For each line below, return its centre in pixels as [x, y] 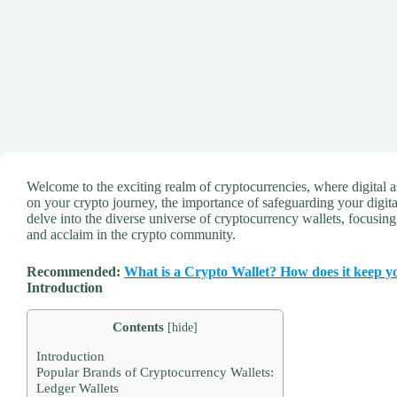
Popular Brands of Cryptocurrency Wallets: [155, 371]
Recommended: [75, 272]
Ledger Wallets [78, 387]
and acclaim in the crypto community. [131, 234]
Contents [138, 326]
